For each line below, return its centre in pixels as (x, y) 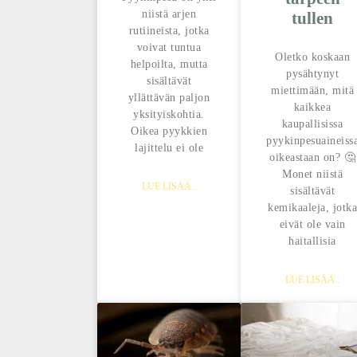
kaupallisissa (312, 124)
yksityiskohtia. (169, 115)
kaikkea (312, 108)
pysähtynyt (312, 74)
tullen (312, 19)
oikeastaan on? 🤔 (312, 158)
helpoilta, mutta (169, 65)
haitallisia (312, 241)
